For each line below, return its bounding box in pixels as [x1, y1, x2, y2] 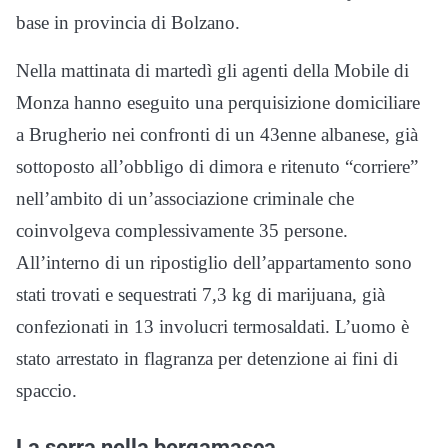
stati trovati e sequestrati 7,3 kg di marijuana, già [16, 284, 385, 306]
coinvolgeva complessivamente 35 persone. [16, 220, 348, 242]
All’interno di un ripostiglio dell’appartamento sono [16, 252, 412, 274]
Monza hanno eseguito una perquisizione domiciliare [16, 92, 420, 114]
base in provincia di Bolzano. [16, 12, 240, 34]
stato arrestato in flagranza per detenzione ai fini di [16, 348, 398, 370]
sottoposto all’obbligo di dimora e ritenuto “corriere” [16, 156, 418, 178]
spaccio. [16, 380, 77, 402]
